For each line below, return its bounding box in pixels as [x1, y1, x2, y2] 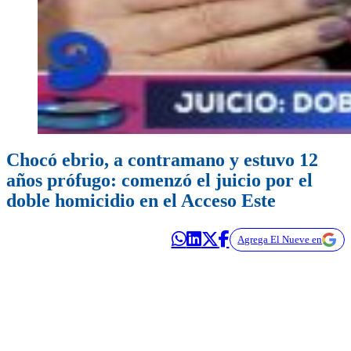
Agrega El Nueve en [237, 233, 323, 246]
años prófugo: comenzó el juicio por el [6, 170, 313, 191]
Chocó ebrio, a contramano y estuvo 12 [6, 150, 318, 171]
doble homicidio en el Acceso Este [6, 190, 276, 212]
